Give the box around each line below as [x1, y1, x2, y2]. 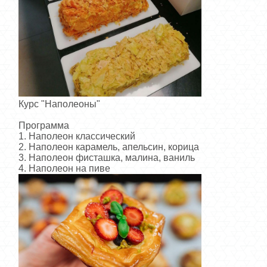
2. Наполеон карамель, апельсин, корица [18, 142, 199, 153]
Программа [18, 120, 69, 131]
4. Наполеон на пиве [18, 163, 110, 174]
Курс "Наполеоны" [18, 99, 100, 110]
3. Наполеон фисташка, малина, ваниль [18, 153, 195, 163]
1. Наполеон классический [18, 131, 135, 142]
